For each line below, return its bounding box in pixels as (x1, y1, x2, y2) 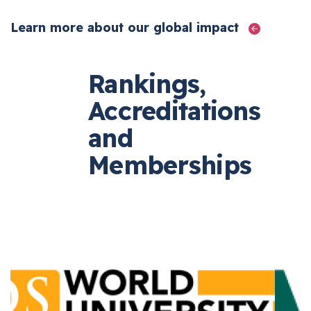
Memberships (99, 149, 262, 180)
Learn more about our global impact (21, 19, 253, 35)
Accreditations (99, 94, 271, 126)
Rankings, (99, 67, 217, 99)
